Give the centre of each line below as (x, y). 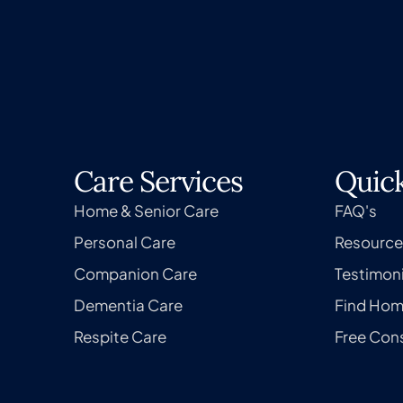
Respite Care (120, 336)
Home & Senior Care (146, 210)
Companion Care (135, 273)
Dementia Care (128, 304)
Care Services (158, 181)
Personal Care (125, 242)
